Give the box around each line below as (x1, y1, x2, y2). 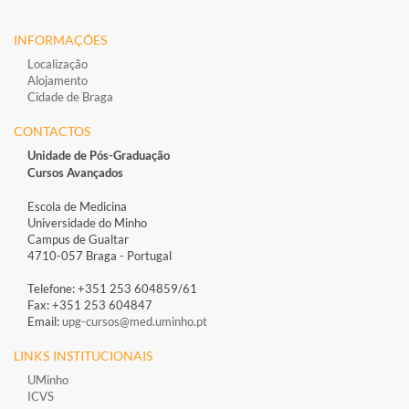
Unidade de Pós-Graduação (27, 148, 170, 163)
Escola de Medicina (27, 199, 127, 215)
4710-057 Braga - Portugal (27, 248, 172, 264)
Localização (27, 57, 88, 72)
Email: (27, 314, 62, 330)
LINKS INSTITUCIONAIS (14, 348, 153, 364)
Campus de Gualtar (27, 232, 129, 247)
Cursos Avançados (27, 165, 123, 181)
